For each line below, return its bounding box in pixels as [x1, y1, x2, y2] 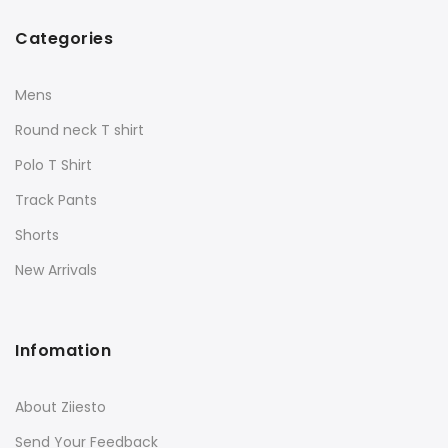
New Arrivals [15, 259, 97, 280]
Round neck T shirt [15, 119, 144, 140]
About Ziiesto [15, 396, 106, 417]
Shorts [15, 224, 59, 245]
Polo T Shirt [15, 154, 92, 175]
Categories [15, 26, 113, 50]
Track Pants [15, 189, 97, 210]
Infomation [15, 338, 111, 362]
